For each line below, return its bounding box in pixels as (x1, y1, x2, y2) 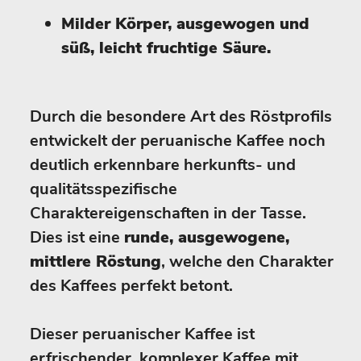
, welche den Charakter (161, 251, 334, 272)
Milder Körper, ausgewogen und (61, 13, 309, 35)
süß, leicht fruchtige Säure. (61, 37, 271, 59)
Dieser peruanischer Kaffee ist (30, 323, 255, 345)
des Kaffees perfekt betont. (30, 275, 233, 297)
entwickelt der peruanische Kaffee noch (30, 130, 326, 151)
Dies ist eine (30, 226, 124, 248)
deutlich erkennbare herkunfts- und (30, 154, 296, 176)
